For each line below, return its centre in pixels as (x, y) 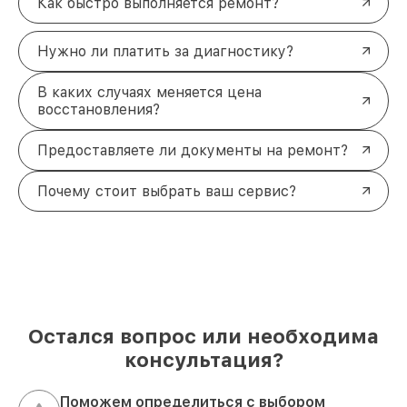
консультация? (203, 359)
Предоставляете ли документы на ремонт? (193, 150)
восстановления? (99, 109)
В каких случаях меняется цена (149, 92)
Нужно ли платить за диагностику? (165, 51)
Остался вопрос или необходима (203, 336)
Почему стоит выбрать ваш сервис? (167, 191)
